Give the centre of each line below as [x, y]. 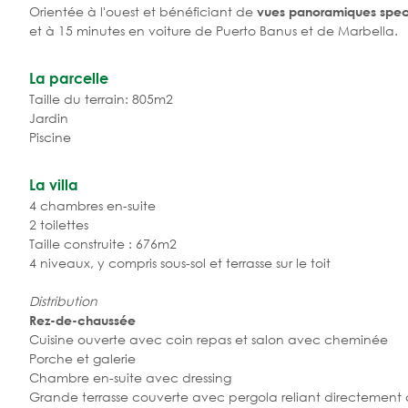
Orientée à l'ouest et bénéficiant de [143, 11]
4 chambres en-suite [92, 205]
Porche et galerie [82, 358]
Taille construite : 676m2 [103, 243]
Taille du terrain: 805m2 [101, 98]
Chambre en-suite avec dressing [130, 377]
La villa [54, 184]
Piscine [50, 137]
